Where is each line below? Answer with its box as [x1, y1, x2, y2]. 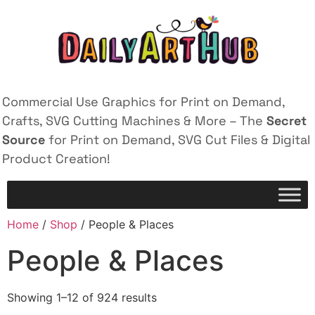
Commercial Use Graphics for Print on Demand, [2, 94, 285, 110]
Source [2, 131, 45, 148]
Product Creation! [2, 150, 110, 167]
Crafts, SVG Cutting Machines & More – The [2, 112, 266, 129]
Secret [266, 112, 307, 129]
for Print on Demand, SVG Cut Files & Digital [45, 131, 310, 148]
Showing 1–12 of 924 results [7, 290, 157, 305]
